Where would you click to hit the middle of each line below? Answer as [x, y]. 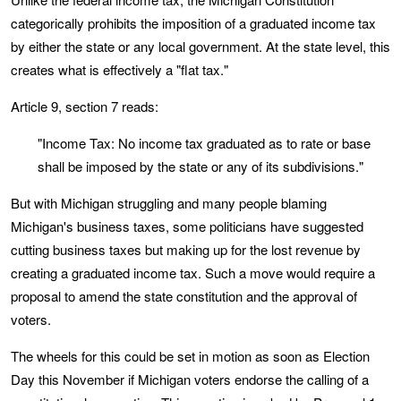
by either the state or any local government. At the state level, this [200, 46]
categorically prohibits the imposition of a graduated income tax [193, 23]
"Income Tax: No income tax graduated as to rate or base [204, 143]
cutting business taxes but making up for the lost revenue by [186, 249]
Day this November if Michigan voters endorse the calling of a [190, 379]
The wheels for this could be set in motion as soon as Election [190, 356]
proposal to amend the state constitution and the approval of [184, 296]
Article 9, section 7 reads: [85, 106]
